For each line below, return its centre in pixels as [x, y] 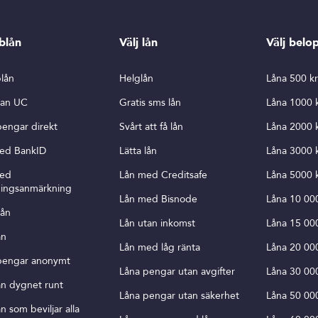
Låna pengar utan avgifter [177, 272]
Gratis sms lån [150, 103]
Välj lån [138, 43]
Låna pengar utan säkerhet [179, 296]
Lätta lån [138, 151]
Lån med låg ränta [160, 247]
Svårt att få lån [151, 127]
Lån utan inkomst [157, 223]
